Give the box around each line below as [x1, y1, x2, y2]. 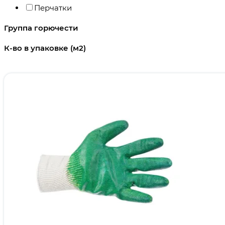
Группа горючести [4, 23, 78, 33]
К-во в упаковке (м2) [4, 43, 86, 53]
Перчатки [34, 3, 72, 13]
